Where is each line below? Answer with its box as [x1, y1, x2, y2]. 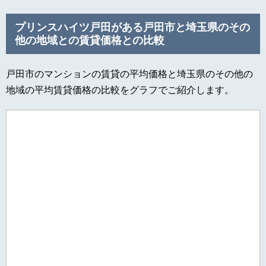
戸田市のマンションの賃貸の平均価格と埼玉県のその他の [6, 69, 253, 80]
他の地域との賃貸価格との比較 [15, 34, 164, 47]
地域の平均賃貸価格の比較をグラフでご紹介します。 [6, 85, 234, 96]
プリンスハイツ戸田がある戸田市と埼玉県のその [15, 21, 250, 34]
